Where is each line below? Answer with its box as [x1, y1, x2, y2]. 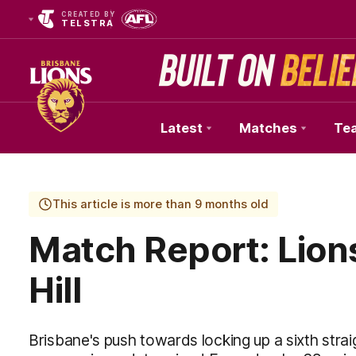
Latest [161, 120, 203, 136]
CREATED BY [61, 10, 115, 18]
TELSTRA [61, 17, 114, 29]
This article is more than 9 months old [52, 197, 269, 211]
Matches [239, 120, 297, 136]
